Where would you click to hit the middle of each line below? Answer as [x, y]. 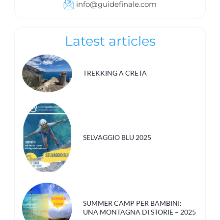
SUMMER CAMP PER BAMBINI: [133, 203]
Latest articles [110, 41]
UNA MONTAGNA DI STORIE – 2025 [140, 212]
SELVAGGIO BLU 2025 [117, 137]
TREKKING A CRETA [115, 73]
